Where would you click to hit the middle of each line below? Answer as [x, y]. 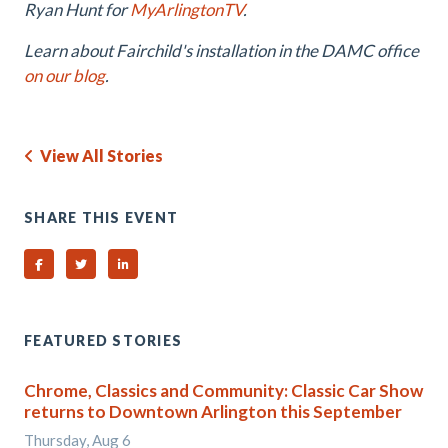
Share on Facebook [92, 263]
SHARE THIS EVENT [101, 217]
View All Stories [98, 155]
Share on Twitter [129, 263]
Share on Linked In [176, 263]
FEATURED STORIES [103, 340]
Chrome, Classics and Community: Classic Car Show [223, 390]
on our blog [64, 75]
